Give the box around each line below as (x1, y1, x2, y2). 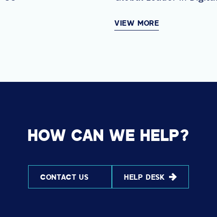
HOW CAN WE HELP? (28, 129, 189, 145)
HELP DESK (124, 174, 165, 182)
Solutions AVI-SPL (114, 2, 193, 15)
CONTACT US (40, 174, 89, 182)
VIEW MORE (114, 20, 159, 28)
